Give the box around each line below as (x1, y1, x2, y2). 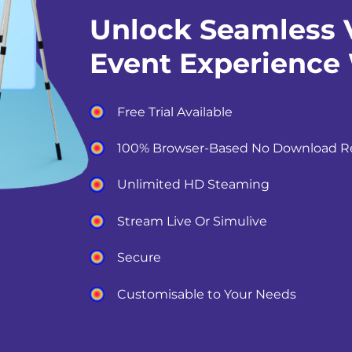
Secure (116, 250, 161, 266)
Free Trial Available (116, 104, 233, 119)
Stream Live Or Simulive (116, 213, 267, 229)
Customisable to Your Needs (116, 286, 296, 302)
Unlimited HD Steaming (116, 177, 269, 192)
